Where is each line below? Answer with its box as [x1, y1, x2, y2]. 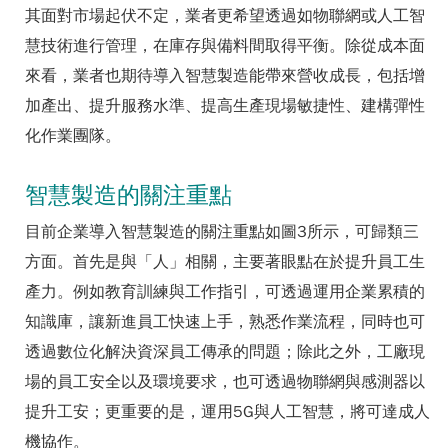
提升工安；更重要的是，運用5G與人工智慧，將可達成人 [25, 402, 430, 422]
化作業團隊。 [25, 126, 121, 146]
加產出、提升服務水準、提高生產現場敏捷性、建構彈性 [25, 96, 425, 116]
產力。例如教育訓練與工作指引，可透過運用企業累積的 [25, 282, 425, 302]
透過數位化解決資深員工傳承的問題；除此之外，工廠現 [25, 342, 425, 362]
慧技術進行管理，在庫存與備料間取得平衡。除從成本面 [25, 36, 425, 56]
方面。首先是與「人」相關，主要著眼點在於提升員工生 [25, 252, 425, 272]
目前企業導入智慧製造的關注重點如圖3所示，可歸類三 [25, 222, 419, 242]
